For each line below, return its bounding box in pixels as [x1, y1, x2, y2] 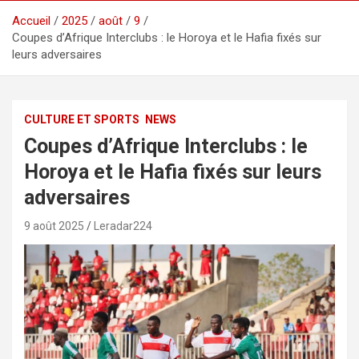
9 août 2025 [24, 219, 84, 232]
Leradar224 [94, 219, 152, 232]
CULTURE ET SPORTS [24, 112, 139, 126]
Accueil [12, 13, 50, 28]
